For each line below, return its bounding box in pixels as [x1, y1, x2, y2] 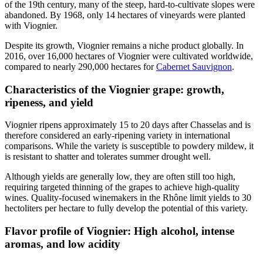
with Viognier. [5, 20, 58, 31]
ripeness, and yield [5, 96, 93, 109]
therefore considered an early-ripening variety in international [5, 130, 230, 141]
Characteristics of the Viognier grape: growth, [5, 83, 224, 96]
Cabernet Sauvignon [156, 61, 232, 72]
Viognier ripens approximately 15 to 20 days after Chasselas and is [5, 120, 251, 130]
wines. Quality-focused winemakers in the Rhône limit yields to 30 [5, 193, 251, 203]
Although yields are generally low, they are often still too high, [5, 171, 235, 182]
